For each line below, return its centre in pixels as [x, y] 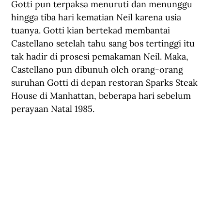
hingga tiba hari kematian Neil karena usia [97, 17]
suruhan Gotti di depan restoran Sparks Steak [106, 82]
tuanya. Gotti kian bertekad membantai [92, 30]
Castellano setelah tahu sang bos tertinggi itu [104, 43]
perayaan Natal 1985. [54, 108]
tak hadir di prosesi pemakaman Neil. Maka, [101, 56]
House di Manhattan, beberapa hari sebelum [102, 95]
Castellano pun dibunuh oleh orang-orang [98, 69]
